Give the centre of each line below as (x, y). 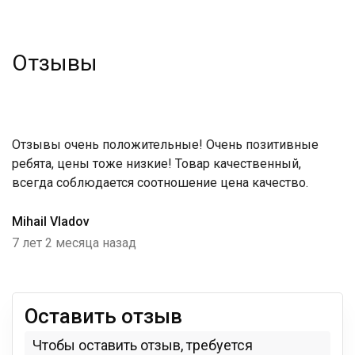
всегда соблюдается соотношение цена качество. (160, 183)
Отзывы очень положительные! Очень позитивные (165, 145)
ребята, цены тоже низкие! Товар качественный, (157, 164)
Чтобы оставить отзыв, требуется (143, 345)
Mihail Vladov (51, 221)
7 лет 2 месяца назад (74, 243)
